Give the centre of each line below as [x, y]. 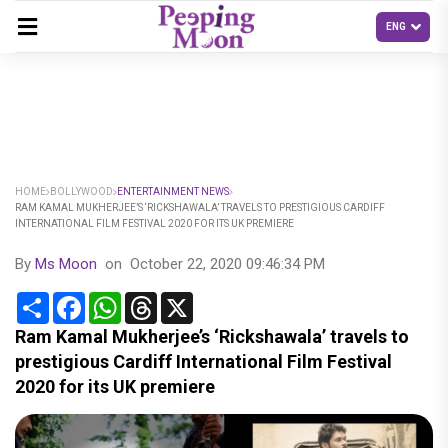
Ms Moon [68, 264]
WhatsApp [157, 299]
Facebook [119, 299]
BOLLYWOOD [81, 191]
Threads [185, 299]
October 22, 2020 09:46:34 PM [227, 264]
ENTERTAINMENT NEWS [173, 191]
